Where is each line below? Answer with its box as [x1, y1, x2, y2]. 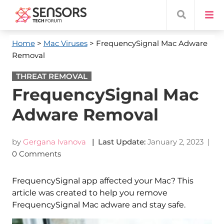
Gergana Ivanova [22, 137, 86, 146]
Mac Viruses [43, 38, 87, 48]
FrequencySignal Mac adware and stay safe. [11, 200, 185, 209]
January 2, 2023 [147, 137, 203, 146]
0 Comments [11, 149, 63, 158]
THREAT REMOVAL [15, 71, 87, 81]
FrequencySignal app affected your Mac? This [11, 176, 193, 185]
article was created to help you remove [11, 188, 167, 197]
